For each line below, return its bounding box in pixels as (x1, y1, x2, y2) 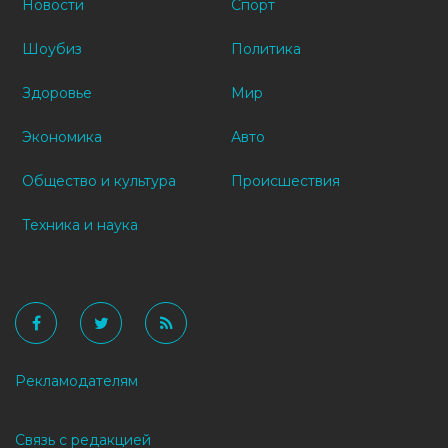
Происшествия (231, 171, 340, 190)
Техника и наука (22, 215, 138, 234)
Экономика (22, 127, 102, 146)
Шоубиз (22, 39, 82, 58)
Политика (231, 39, 301, 58)
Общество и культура (22, 171, 176, 190)
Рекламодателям (15, 371, 138, 390)
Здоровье (22, 83, 92, 102)
